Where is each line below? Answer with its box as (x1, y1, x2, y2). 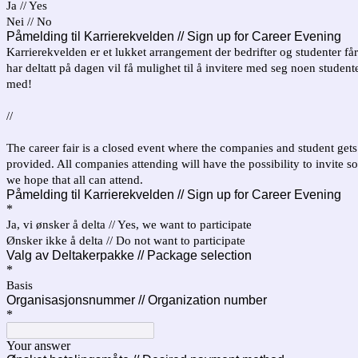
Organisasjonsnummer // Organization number (6, 293, 267, 307)
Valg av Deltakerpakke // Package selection (6, 249, 252, 262)
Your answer (6, 339, 70, 352)
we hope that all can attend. (6, 173, 146, 186)
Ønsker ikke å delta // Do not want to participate (6, 234, 245, 247)
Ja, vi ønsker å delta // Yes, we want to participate (6, 218, 252, 231)
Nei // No (6, 15, 52, 28)
